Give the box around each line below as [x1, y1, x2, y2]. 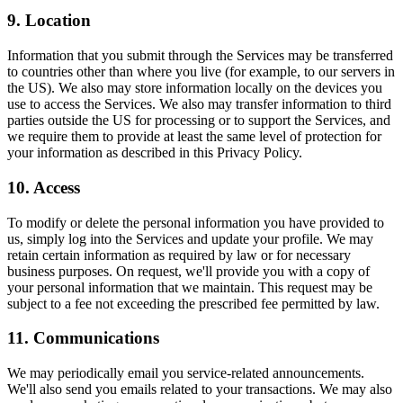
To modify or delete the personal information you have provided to [7, 214, 384, 230]
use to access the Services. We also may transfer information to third [7, 96, 391, 112]
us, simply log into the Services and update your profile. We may [7, 230, 373, 246]
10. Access [7, 177, 80, 197]
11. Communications [7, 328, 159, 348]
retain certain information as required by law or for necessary [7, 246, 351, 263]
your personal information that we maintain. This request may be [7, 279, 372, 295]
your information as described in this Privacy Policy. [7, 145, 302, 161]
